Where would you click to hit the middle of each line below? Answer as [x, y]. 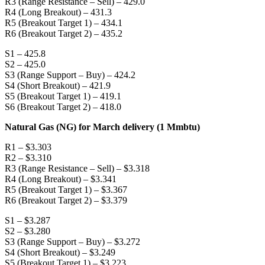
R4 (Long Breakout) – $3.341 [61, 179]
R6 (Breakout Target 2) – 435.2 [64, 33]
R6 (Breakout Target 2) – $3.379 [66, 200]
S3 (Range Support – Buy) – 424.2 [70, 75]
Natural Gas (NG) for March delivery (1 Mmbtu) [102, 127]
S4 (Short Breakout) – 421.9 [58, 85]
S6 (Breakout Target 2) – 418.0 [63, 106]
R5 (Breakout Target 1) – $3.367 [66, 189]
